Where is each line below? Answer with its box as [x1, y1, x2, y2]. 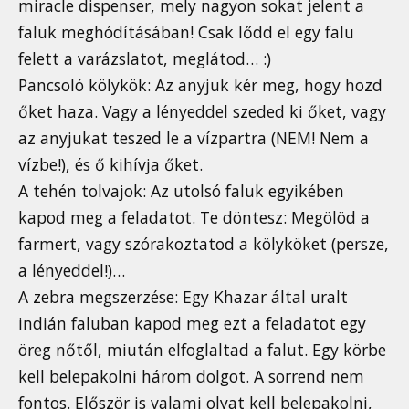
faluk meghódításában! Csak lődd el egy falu [18, 21, 354, 44]
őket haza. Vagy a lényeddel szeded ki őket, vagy [18, 100, 386, 123]
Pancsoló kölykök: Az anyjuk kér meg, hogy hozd [18, 74, 383, 97]
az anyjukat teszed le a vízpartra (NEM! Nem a [18, 127, 369, 150]
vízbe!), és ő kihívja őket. [18, 153, 203, 176]
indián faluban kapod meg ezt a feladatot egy [18, 312, 366, 335]
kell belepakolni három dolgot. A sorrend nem [18, 365, 364, 388]
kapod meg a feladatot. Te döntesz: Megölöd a [18, 206, 370, 229]
